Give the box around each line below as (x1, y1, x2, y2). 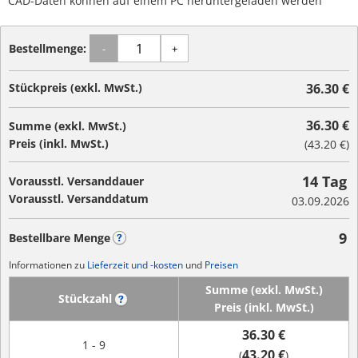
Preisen (205, 258, 238, 272)
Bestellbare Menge (9, 230, 110, 245)
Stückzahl (58, 291, 112, 306)
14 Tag (302, 172, 347, 191)
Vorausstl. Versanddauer (9, 173, 144, 189)
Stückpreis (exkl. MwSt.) (9, 80, 142, 95)
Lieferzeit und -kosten (87, 258, 183, 272)
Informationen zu (9, 258, 87, 272)
